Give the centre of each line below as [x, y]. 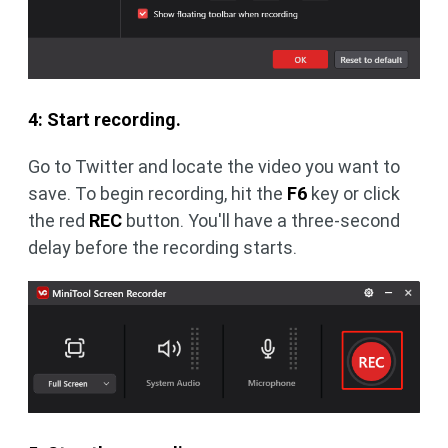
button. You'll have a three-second [261, 220]
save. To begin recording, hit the [157, 193]
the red [58, 220]
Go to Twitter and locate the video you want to [214, 166]
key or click [353, 193]
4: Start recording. [104, 119]
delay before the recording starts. [162, 247]
